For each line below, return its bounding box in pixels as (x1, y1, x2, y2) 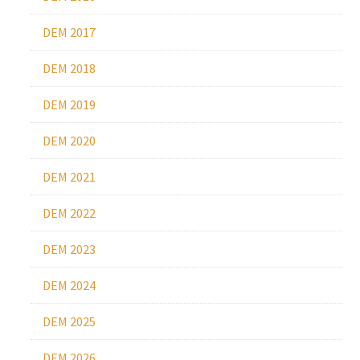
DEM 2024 (42, 277, 96, 293)
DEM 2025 (42, 313, 96, 329)
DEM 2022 (42, 205, 96, 221)
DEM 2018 (42, 60, 96, 76)
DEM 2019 (42, 96, 96, 112)
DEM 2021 (42, 169, 96, 185)
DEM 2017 (42, 24, 96, 40)
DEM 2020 (42, 133, 96, 149)
